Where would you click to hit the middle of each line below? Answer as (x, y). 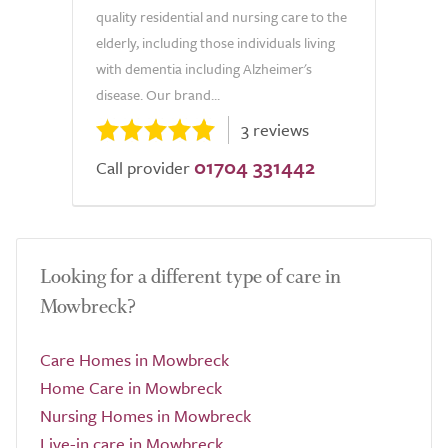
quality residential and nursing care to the (221, 16)
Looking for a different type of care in (190, 276)
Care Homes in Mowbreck (134, 359)
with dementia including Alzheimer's (204, 68)
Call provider (143, 167)
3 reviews (275, 129)
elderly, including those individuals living (215, 42)
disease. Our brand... (158, 94)
